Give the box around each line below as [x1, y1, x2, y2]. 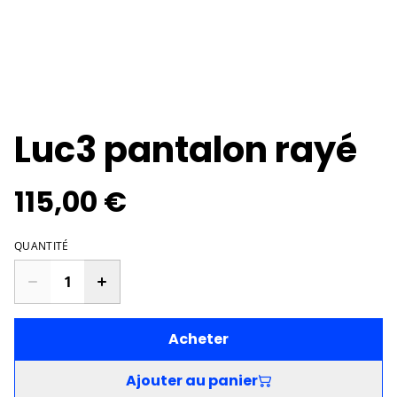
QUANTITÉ [14, 238, 69, 254]
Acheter [168, 329, 229, 350]
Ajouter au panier [125, 370, 258, 392]
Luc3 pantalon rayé [14, 125, 357, 175]
